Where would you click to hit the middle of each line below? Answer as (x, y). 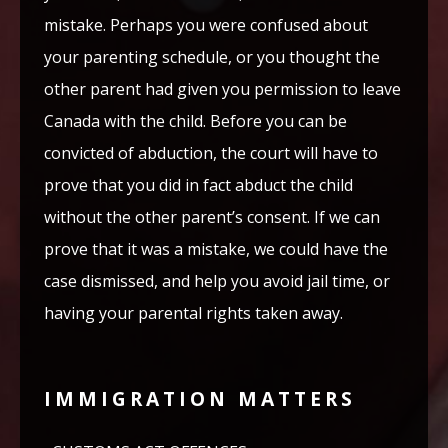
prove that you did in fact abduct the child (198, 185)
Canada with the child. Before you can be (195, 121)
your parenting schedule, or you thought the (212, 57)
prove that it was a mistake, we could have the (216, 249)
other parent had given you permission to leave (222, 89)
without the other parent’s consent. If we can (212, 217)
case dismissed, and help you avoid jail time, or (217, 281)
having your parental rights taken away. (193, 313)
